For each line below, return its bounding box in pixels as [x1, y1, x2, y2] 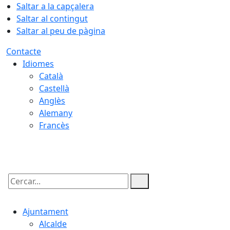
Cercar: [6, 184, 33, 196]
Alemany [39, 107, 72, 119]
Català [39, 70, 63, 82]
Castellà [39, 83, 69, 94]
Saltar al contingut [16, 13, 88, 24]
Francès [39, 120, 69, 131]
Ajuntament [23, 206, 68, 217]
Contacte [6, 46, 41, 57]
